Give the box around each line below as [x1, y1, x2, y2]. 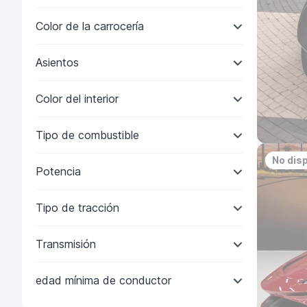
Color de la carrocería [36, 19, 144, 33]
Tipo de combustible [36, 128, 139, 142]
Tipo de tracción [36, 201, 119, 214]
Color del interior [36, 92, 119, 106]
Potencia [36, 164, 81, 178]
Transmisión [36, 237, 96, 251]
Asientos [36, 56, 79, 69]
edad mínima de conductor [36, 273, 171, 287]
